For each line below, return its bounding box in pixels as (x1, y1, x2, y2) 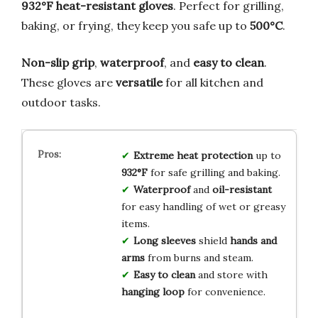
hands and (229, 234, 277, 247)
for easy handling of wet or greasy (121, 199, 285, 213)
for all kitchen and (163, 75, 263, 89)
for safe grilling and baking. (147, 165, 280, 179)
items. (121, 216, 150, 230)
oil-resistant (212, 182, 272, 196)
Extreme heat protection (133, 148, 253, 162)
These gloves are (21, 75, 116, 89)
